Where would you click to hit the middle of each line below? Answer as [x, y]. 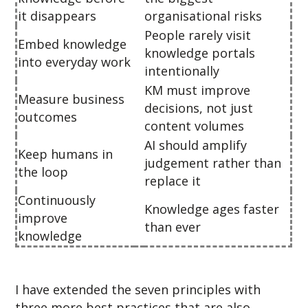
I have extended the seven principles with [138, 290]
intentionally [182, 71]
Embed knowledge [73, 44]
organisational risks [203, 16]
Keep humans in [66, 154]
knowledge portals [200, 53]
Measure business [71, 99]
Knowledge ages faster [212, 209]
